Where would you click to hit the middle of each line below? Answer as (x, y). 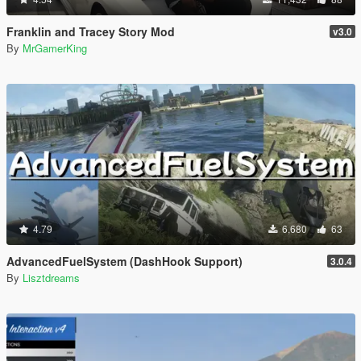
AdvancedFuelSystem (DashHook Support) (124, 261)
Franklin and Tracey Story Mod (91, 31)
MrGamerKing (55, 48)
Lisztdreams (51, 278)
